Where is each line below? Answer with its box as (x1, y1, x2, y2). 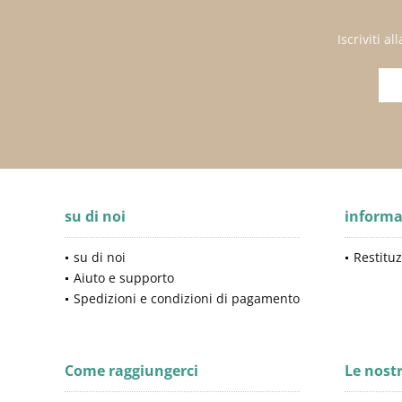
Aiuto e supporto (74, 269, 174, 286)
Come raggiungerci (65, 361, 198, 380)
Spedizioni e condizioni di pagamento (74, 290, 300, 307)
